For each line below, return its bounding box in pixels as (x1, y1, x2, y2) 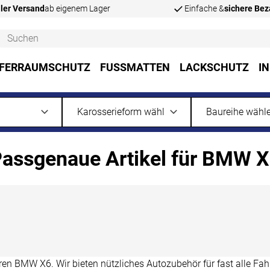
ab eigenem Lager (45, 4, 110, 13)
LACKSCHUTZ (179, 61, 249, 74)
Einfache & (184, 4, 224, 13)
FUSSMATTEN (99, 61, 162, 74)
